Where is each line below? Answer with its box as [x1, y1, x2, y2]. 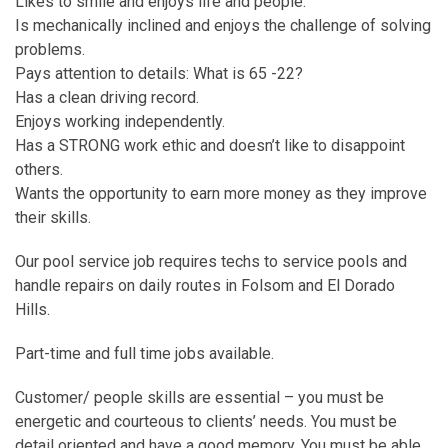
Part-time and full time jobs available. [15, 343, 274, 363]
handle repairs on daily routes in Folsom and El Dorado [15, 275, 395, 295]
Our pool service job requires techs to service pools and [15, 251, 407, 271]
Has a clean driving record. [15, 87, 199, 107]
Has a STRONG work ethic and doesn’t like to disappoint [15, 135, 405, 155]
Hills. [15, 299, 50, 319]
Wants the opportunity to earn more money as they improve [15, 183, 427, 203]
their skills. [15, 207, 91, 227]
